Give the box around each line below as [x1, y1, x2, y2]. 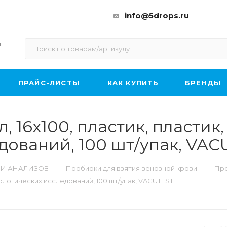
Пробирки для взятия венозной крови [66, 164, 197, 172]
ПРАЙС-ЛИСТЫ [18, 79, 80, 87]
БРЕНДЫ [184, 79, 221, 87]
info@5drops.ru [125, 11, 189, 20]
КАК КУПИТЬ [107, 79, 159, 87]
